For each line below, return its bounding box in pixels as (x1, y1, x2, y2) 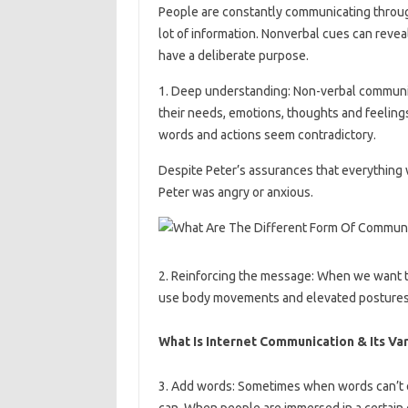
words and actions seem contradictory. (158, 127, 376, 142)
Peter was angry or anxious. (158, 184, 313, 199)
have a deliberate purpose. (158, 47, 309, 63)
